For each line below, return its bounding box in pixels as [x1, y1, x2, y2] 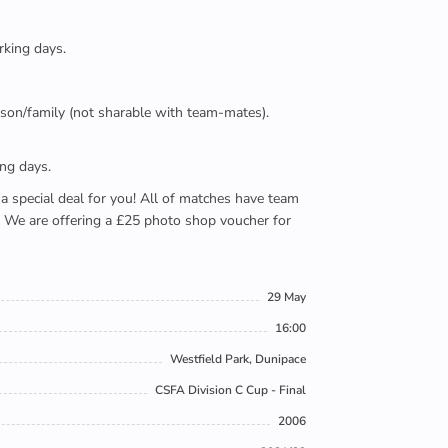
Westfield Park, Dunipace [170, 351, 306, 367]
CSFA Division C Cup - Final [155, 382, 306, 398]
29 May [267, 289, 306, 305]
